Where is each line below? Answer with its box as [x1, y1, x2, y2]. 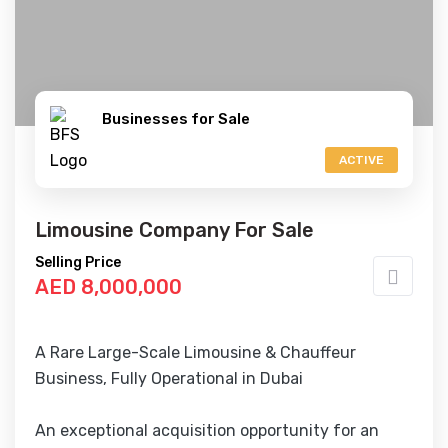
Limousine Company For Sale [35, 218, 314, 242]
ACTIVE [339, 153, 384, 167]
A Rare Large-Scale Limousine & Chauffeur [35, 343, 356, 362]
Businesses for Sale [102, 110, 250, 128]
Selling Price [35, 254, 121, 271]
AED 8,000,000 [35, 275, 182, 299]
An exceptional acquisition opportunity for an [35, 421, 379, 440]
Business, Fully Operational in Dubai [35, 369, 303, 388]
